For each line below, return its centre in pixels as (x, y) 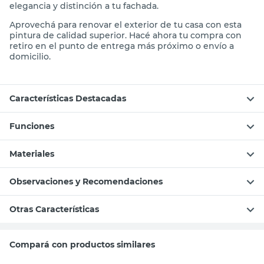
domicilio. (30, 56)
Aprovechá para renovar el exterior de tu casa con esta (126, 24)
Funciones (32, 126)
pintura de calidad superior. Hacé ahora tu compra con (126, 35)
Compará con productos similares (82, 244)
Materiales (32, 154)
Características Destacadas (68, 98)
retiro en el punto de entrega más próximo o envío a (122, 46)
